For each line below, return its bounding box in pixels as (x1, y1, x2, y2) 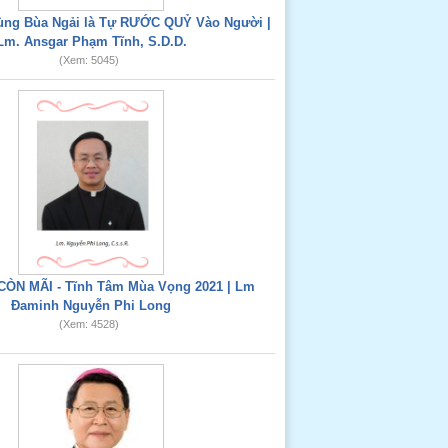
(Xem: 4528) (58, 318, 119, 330)
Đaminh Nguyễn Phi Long (11, 298, 171, 313)
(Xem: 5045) (58, 54, 119, 66)
